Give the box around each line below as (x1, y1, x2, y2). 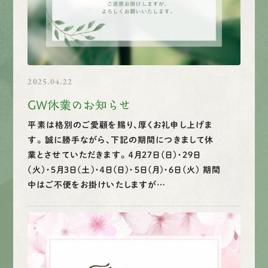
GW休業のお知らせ (28, 99, 132, 111)
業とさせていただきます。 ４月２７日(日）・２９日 (28, 150, 202, 159)
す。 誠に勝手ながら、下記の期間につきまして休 (28, 135, 214, 144)
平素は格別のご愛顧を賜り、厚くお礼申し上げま (28, 120, 213, 129)
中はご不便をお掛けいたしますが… (28, 180, 166, 189)
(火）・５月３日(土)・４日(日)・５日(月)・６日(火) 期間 (28, 165, 221, 174)
